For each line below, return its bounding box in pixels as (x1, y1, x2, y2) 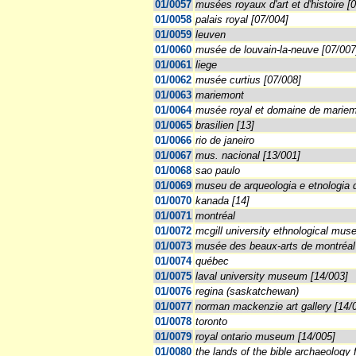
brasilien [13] (195, 119, 254, 132)
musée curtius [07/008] (195, 74, 301, 87)
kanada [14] (195, 195, 250, 207)
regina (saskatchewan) (195, 285, 299, 298)
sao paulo (195, 164, 240, 177)
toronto (195, 315, 227, 328)
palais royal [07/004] (195, 14, 288, 26)
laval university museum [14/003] (195, 270, 348, 283)
